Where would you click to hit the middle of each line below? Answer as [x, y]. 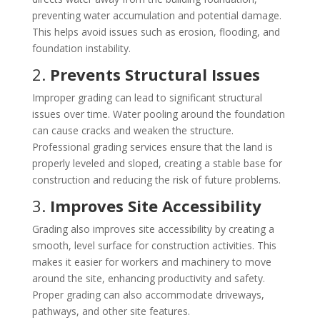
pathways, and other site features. [111, 311]
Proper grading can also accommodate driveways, [148, 294]
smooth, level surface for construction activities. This [154, 245]
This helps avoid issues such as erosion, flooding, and [156, 31]
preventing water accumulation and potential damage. [156, 15]
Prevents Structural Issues [155, 74]
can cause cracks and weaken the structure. [132, 130]
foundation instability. [81, 48]
